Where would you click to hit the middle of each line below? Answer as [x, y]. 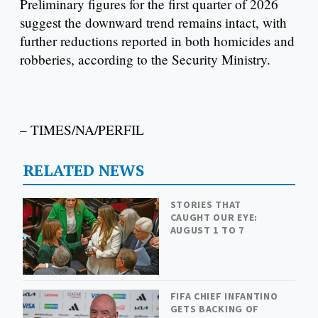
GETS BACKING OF [215, 309]
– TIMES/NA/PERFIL [82, 130]
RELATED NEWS [83, 170]
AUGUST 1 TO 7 [207, 230]
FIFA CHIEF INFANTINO [224, 296]
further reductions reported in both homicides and [157, 40]
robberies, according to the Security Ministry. [145, 59]
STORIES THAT [205, 204]
